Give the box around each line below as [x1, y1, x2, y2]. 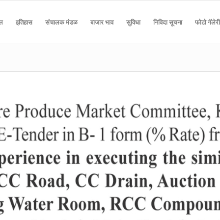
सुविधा [126, 18, 140, 27]
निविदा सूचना [153, 18, 182, 27]
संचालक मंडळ [45, 18, 78, 27]
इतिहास [15, 18, 32, 27]
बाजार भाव [90, 18, 113, 27]
